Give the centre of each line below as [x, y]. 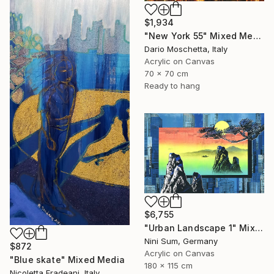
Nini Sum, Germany [181, 241]
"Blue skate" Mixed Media [67, 259]
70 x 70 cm [166, 74]
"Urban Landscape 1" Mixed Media [259, 228]
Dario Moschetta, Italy [186, 49]
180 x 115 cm [168, 266]
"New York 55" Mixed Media [257, 36]
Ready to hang [172, 86]
